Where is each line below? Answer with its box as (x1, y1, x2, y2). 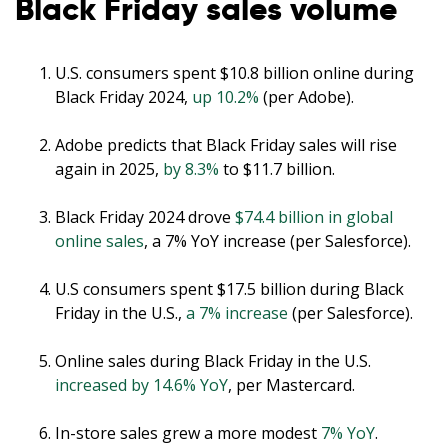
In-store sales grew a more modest (55, 422, 321, 445)
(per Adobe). (259, 86, 354, 109)
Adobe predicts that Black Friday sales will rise (55, 134, 397, 157)
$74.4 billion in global (235, 206, 393, 229)
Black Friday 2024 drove (55, 206, 235, 229)
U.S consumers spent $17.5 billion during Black (55, 278, 404, 301)
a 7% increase (186, 302, 288, 325)
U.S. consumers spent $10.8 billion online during (55, 62, 414, 85)
